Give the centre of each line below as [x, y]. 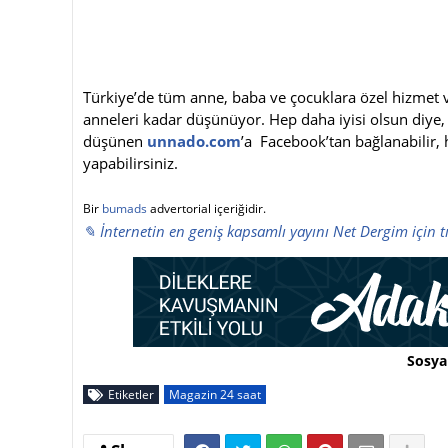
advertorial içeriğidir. [206, 208]
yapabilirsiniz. [130, 162]
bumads [124, 208]
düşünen [115, 140]
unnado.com [194, 140]
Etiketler [131, 394]
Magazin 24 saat [215, 394]
